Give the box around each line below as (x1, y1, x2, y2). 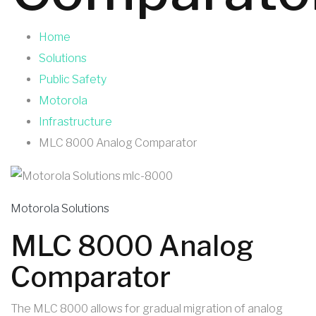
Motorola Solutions (11, 201, 109, 215)
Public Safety (39, 72, 107, 86)
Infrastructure (39, 114, 112, 128)
